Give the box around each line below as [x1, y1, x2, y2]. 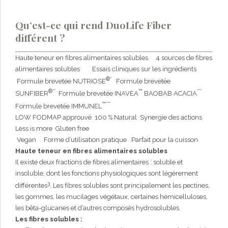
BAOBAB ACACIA [142, 90, 197, 98]
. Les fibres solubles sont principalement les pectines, [50, 182, 210, 190]
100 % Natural [95, 113, 140, 121]
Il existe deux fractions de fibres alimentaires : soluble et [15, 158, 183, 166]
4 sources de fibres [151, 54, 212, 62]
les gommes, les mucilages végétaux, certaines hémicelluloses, [15, 193, 208, 201]
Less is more [15, 125, 55, 132]
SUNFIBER [15, 90, 48, 98]
